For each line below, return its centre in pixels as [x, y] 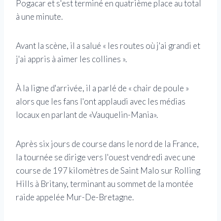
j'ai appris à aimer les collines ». [71, 59]
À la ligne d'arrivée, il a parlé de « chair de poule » [102, 88]
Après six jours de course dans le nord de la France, [107, 144]
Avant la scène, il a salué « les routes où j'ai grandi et [108, 45]
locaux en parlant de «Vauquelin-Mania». [87, 114]
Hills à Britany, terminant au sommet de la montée [105, 184]
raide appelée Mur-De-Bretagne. [75, 197]
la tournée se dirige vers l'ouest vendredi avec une [106, 157]
